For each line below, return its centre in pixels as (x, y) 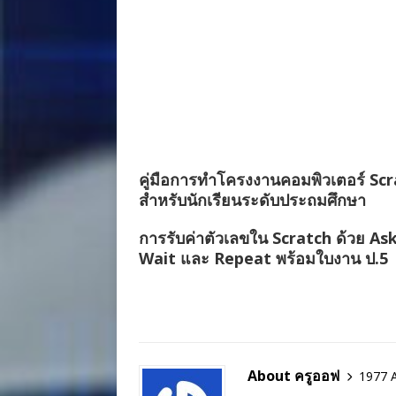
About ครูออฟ (293, 376)
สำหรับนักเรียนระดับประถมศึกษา (252, 200)
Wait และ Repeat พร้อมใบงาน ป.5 (263, 258)
